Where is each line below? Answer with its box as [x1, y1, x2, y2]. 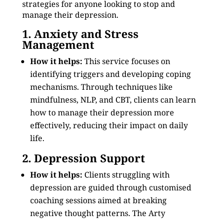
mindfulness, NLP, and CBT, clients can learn [30, 94, 196, 105]
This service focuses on [82, 56, 170, 67]
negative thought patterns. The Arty [30, 208, 165, 219]
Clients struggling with [82, 169, 170, 180]
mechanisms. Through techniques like [30, 81, 173, 92]
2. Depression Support [22, 150, 145, 165]
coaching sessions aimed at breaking [30, 195, 167, 206]
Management [22, 37, 94, 52]
